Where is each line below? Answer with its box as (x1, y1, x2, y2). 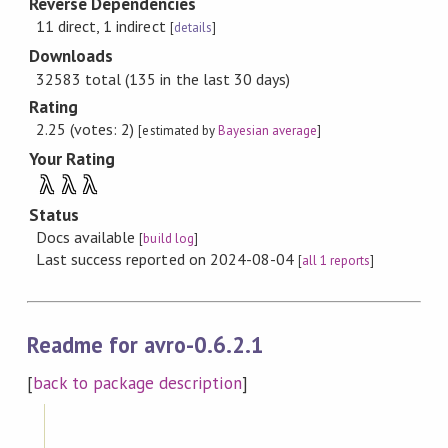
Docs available (36, 227, 140, 248)
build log (143, 230, 194, 248)
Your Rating (28, 148, 116, 171)
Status (28, 203, 80, 226)
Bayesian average (217, 122, 318, 140)
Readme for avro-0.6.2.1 (26, 329, 265, 359)
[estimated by (138, 122, 218, 140)
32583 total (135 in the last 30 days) (36, 68, 290, 89)
